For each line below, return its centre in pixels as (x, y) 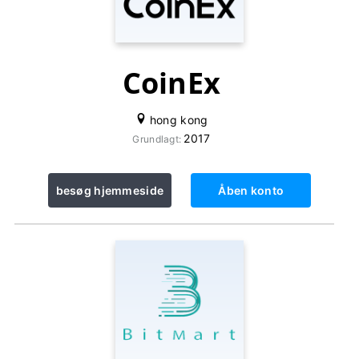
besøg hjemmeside (110, 190)
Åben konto (251, 190)
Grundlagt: (158, 139)
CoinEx (171, 83)
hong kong (177, 120)
